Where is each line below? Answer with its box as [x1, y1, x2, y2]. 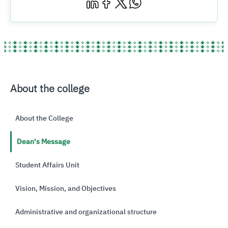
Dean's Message [17, 136, 70, 147]
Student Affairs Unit [15, 160, 79, 170]
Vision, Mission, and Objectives [15, 183, 116, 194]
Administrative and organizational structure [15, 207, 157, 217]
